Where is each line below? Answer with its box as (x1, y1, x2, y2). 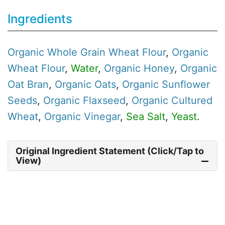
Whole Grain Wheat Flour (47, 46, 166, 59)
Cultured (171, 94, 212, 107)
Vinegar (84, 110, 120, 123)
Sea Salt (126, 110, 165, 123)
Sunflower (162, 78, 210, 91)
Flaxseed (83, 94, 126, 107)
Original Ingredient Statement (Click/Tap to (16, 146, 204, 157)
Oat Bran (8, 78, 49, 91)
